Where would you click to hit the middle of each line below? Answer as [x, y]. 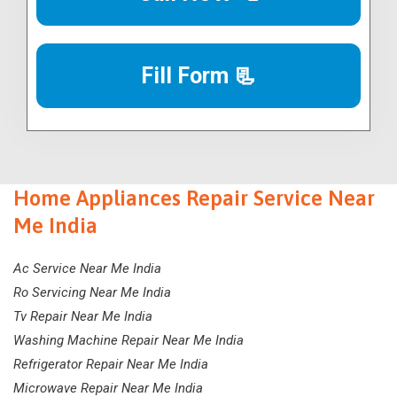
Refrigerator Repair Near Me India [111, 365]
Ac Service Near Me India [87, 269]
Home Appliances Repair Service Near [194, 198]
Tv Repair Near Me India [83, 317]
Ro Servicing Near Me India [92, 293]
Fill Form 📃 [198, 76]
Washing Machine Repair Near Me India [128, 341]
